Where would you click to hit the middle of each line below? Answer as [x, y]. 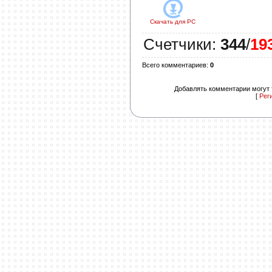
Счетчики [178, 45]
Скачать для [168, 22]
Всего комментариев [174, 65]
